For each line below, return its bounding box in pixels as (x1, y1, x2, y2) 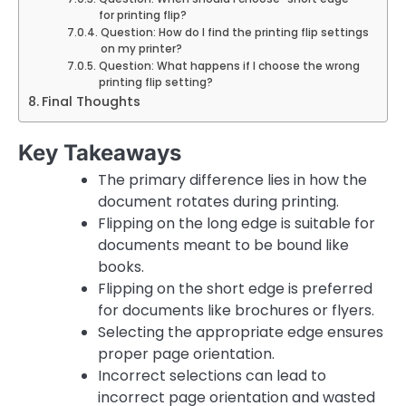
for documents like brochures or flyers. (98, 300, 374, 321)
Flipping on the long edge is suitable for (98, 213, 375, 234)
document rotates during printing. (98, 191, 339, 212)
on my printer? (100, 42, 182, 56)
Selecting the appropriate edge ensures (98, 322, 383, 343)
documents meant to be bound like (98, 235, 349, 256)
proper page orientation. (98, 343, 275, 364)
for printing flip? (98, 8, 187, 23)
